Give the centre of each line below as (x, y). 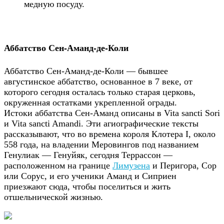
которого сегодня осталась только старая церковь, (100, 92)
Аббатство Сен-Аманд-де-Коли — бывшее (86, 71)
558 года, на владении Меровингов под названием (101, 144)
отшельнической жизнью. (53, 197)
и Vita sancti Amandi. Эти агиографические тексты (101, 123)
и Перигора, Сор (183, 165)
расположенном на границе (58, 165)
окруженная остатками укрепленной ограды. (90, 102)
